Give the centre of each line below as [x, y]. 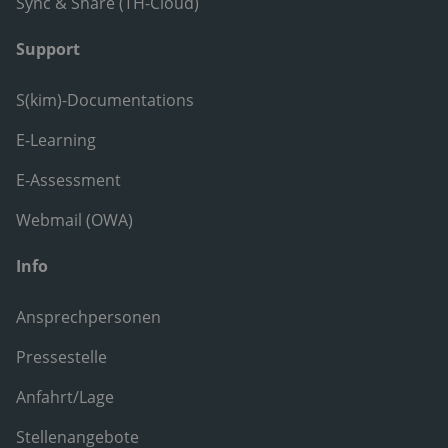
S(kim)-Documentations [105, 100]
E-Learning [56, 140]
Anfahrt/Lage [65, 396]
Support [48, 49]
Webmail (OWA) [74, 220]
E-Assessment [68, 180]
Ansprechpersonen [88, 316]
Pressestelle [61, 356]
